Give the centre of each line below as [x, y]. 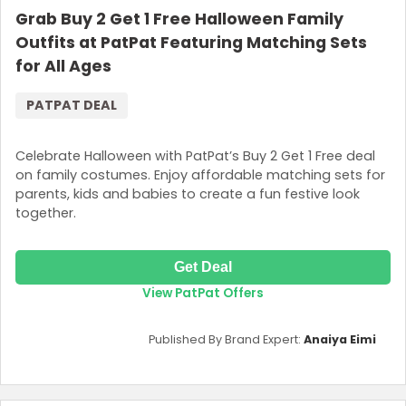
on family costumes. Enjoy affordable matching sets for [200, 174]
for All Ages [63, 67]
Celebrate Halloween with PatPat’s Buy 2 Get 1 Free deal [195, 155]
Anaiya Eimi [340, 339]
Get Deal [203, 266]
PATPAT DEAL [72, 106]
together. [46, 213]
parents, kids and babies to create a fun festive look [188, 193]
